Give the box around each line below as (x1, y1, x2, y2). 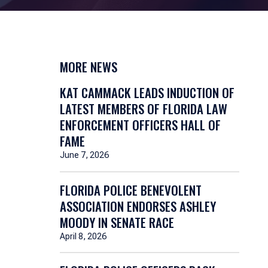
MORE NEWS (59, 57, 117, 76)
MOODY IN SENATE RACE (59, 212, 174, 232)
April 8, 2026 (59, 231, 106, 241)
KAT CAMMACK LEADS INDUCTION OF (59, 83, 234, 102)
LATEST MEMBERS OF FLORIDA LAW (59, 99, 227, 118)
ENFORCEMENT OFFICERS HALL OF (59, 115, 221, 134)
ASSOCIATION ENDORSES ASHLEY (59, 196, 216, 215)
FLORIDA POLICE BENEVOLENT (59, 180, 202, 199)
